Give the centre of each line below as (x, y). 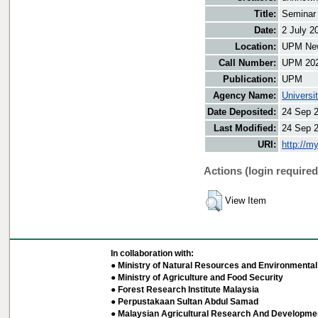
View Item (246, 201)
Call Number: (247, 63)
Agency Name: (245, 96)
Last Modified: (245, 128)
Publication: (250, 79)
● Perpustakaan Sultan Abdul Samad (184, 302)
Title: (265, 14)
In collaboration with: (152, 253)
